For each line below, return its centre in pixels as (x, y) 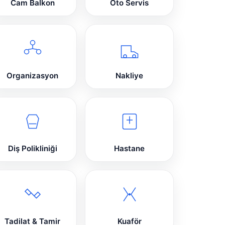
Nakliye (130, 76)
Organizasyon (33, 76)
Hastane (130, 149)
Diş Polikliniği (32, 149)
